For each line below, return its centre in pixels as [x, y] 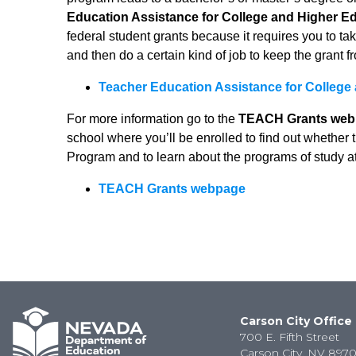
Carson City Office [296, 321]
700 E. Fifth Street [290, 337]
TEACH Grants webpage [172, 189]
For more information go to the [153, 119]
